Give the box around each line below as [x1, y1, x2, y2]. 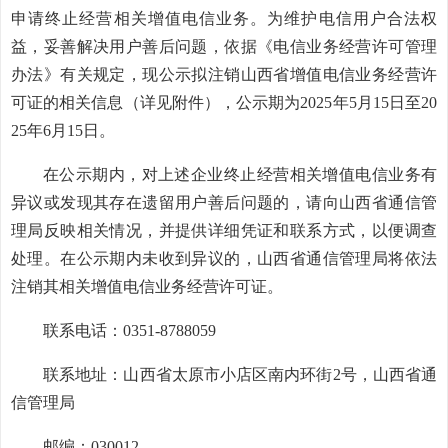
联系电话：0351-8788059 [43, 322, 216, 339]
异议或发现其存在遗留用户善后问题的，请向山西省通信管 [11, 194, 437, 211]
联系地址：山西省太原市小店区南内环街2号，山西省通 [43, 366, 437, 383]
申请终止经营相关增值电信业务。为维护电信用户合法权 [11, 10, 437, 27]
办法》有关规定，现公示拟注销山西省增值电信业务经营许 [11, 66, 437, 83]
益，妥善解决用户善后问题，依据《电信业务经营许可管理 [11, 38, 437, 55]
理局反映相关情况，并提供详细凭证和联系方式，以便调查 [11, 222, 437, 239]
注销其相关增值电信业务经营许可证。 [11, 278, 283, 295]
